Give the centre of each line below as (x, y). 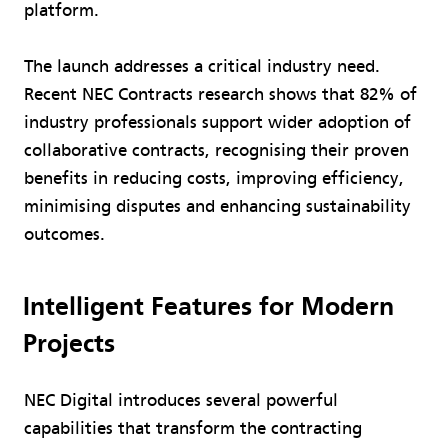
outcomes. (64, 234)
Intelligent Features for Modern (208, 306)
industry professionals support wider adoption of (217, 122)
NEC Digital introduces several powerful (181, 400)
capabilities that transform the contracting (193, 428)
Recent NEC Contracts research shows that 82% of (220, 94)
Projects (68, 343)
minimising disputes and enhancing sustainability (217, 206)
